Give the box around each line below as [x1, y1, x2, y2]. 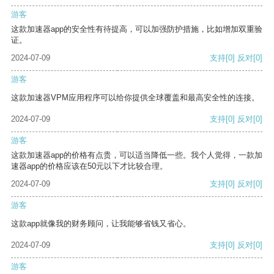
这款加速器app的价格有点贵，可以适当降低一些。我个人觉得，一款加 [11, 150, 262, 160]
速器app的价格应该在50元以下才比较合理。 [11, 161, 168, 171]
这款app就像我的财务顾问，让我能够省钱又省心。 [11, 219, 191, 229]
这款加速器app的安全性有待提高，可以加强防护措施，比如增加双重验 [11, 24, 262, 34]
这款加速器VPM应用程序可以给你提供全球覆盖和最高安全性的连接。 [11, 93, 259, 103]
